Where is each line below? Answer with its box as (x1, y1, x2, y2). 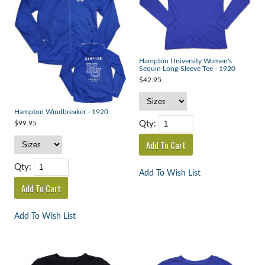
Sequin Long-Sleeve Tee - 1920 (138, 66, 235, 73)
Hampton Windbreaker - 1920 (14, 108, 108, 115)
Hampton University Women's (138, 58, 232, 65)
